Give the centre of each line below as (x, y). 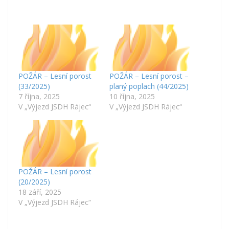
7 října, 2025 (39, 96)
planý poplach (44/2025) (149, 86)
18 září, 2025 (40, 192)
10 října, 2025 (132, 96)
